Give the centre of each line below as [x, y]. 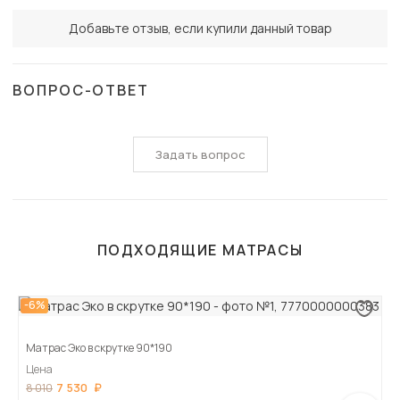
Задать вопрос [200, 155]
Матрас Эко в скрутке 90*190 [99, 348]
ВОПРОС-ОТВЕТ [81, 91]
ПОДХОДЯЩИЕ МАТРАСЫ [200, 250]
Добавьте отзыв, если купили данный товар [200, 29]
